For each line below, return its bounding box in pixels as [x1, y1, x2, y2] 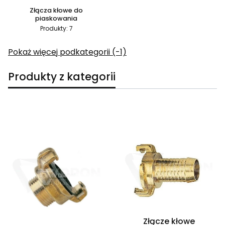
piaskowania [35, 14, 77, 23]
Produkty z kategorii [8, 69, 116, 84]
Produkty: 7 [40, 24, 73, 33]
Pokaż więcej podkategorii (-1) [8, 46, 127, 58]
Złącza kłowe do [30, 6, 83, 15]
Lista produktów [8, 117, 70, 129]
